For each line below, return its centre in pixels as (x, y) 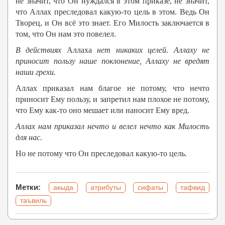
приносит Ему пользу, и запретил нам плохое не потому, (113, 99)
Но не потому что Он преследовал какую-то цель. (101, 154)
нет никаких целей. (133, 50)
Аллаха (79, 50)
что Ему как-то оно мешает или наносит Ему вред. (102, 110)
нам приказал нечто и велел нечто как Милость (122, 127)
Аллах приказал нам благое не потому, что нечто (113, 88)
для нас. (29, 138)
